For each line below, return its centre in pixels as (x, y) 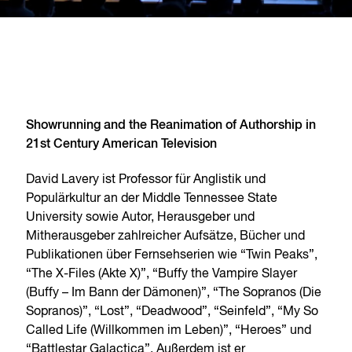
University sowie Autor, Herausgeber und (141, 217)
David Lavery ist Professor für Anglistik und (146, 180)
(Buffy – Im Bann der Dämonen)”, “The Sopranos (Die (174, 293)
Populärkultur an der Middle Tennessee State (152, 198)
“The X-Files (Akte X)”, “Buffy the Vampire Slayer (162, 274)
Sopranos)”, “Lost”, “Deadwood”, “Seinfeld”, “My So (172, 312)
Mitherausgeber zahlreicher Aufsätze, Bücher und (166, 236)
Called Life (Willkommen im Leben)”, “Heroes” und (169, 330)
